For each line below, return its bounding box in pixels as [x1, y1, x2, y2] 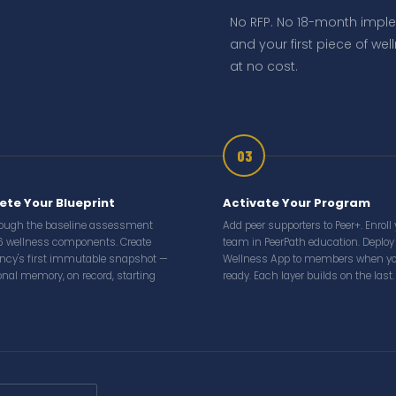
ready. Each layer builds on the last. [223, 269, 394, 283]
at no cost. [230, 57, 298, 75]
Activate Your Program [223, 194, 370, 211]
